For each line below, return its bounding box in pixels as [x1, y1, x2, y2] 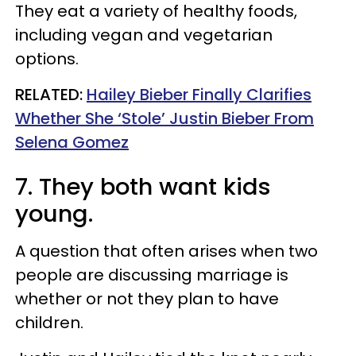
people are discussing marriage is [15, 263, 288, 286]
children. [15, 311, 83, 334]
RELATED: [15, 83, 87, 106]
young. [15, 197, 99, 230]
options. [15, 47, 83, 70]
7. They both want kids [15, 170, 271, 203]
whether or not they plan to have [15, 287, 279, 310]
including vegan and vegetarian [15, 23, 273, 46]
